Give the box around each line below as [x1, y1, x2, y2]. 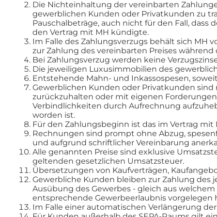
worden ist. [32, 110, 76, 120]
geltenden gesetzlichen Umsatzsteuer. [32, 156, 185, 166]
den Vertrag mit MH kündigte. [32, 27, 149, 37]
